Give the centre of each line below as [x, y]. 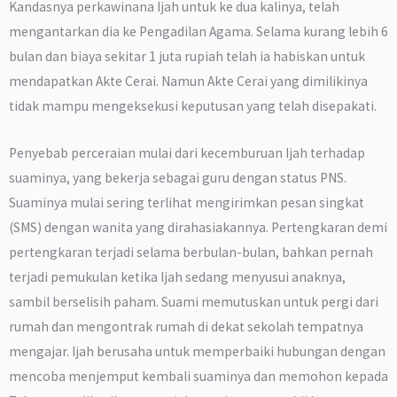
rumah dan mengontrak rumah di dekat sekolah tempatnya [186, 326]
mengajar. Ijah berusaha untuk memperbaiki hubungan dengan [197, 351]
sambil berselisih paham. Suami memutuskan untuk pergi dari [194, 301]
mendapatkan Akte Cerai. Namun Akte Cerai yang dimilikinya [188, 81]
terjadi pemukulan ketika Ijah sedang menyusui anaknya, [177, 276]
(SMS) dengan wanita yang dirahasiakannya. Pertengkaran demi [198, 227]
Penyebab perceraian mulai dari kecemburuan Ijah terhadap [187, 152]
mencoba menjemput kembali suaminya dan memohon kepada [198, 376]
